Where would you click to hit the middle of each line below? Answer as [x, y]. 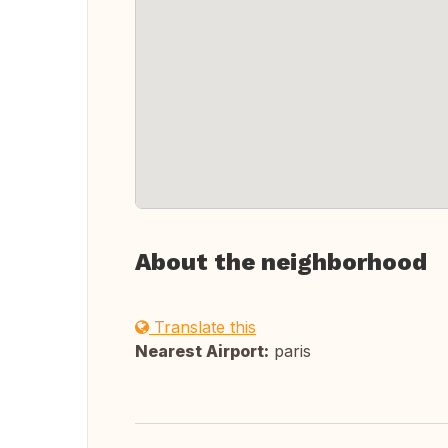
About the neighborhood [281, 262]
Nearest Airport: [202, 351]
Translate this [202, 327]
